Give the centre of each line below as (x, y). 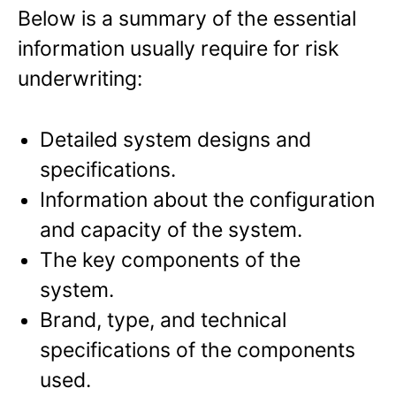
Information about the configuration (207, 199)
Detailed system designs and (175, 139)
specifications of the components (198, 350)
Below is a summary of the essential (187, 19)
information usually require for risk (179, 49)
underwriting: (80, 79)
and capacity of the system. (171, 229)
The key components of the (170, 259)
